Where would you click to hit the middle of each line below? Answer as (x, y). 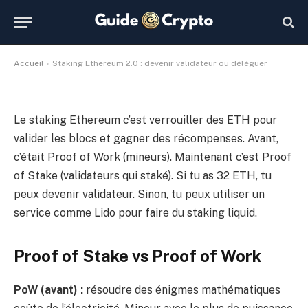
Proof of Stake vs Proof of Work (137, 256)
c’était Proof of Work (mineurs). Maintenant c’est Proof (153, 157)
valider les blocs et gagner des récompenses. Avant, (146, 139)
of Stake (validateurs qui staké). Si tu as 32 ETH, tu (143, 176)
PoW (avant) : (48, 290)
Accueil (29, 63)
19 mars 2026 (199, 36)
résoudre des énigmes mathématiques (182, 290)
